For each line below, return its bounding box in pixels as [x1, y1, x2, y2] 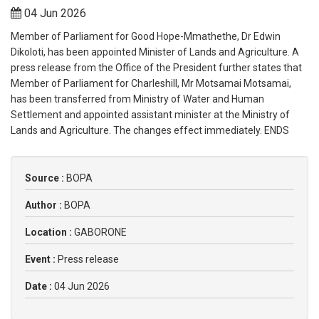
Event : [25, 253, 58, 266]
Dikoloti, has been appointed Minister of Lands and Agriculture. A [11, 46, 299, 58]
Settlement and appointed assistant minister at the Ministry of [11, 109, 290, 121]
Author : [25, 199, 64, 211]
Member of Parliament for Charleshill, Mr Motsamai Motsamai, [11, 78, 291, 90]
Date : [25, 281, 54, 293]
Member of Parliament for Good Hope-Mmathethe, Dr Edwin [11, 31, 281, 43]
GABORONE [74, 226, 127, 239]
